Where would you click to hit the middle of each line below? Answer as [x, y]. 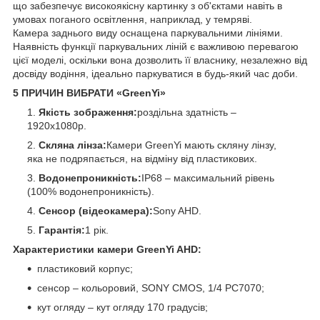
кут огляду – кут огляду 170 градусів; [122, 307]
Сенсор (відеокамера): [96, 210]
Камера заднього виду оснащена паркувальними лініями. [148, 32]
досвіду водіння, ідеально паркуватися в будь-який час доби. [155, 73]
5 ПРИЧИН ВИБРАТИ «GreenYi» [89, 92]
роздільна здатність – [187, 112]
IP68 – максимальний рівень [208, 177]
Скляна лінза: [72, 145]
